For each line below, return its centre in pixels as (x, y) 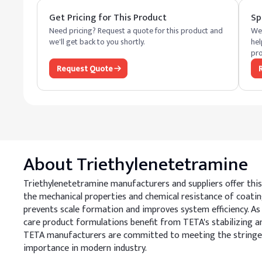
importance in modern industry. (85, 248)
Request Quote (85, 68)
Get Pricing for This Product (108, 18)
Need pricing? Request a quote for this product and (136, 31)
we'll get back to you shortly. (97, 42)
